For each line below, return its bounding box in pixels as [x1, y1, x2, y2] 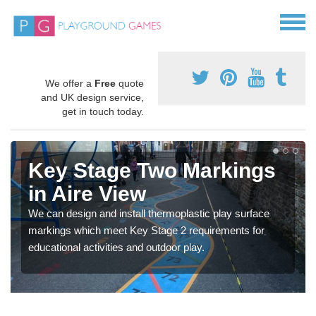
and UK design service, [41, 92, 144, 104]
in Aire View [28, 182, 146, 206]
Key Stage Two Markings [28, 159, 276, 183]
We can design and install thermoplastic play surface [28, 207, 269, 220]
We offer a [45, 78, 95, 90]
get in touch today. [62, 106, 144, 118]
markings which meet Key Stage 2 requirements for [28, 224, 265, 237]
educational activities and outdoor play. [28, 241, 205, 254]
